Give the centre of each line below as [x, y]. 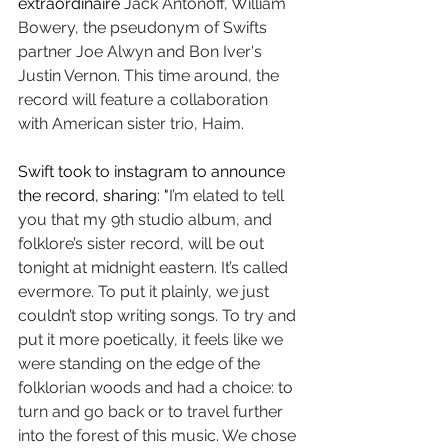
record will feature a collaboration [145, 99]
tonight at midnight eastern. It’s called [155, 267]
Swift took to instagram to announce [153, 171]
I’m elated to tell [228, 195]
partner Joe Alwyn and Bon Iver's [142, 51]
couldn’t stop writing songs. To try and [159, 315]
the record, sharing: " [93, 195]
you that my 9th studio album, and [147, 219]
